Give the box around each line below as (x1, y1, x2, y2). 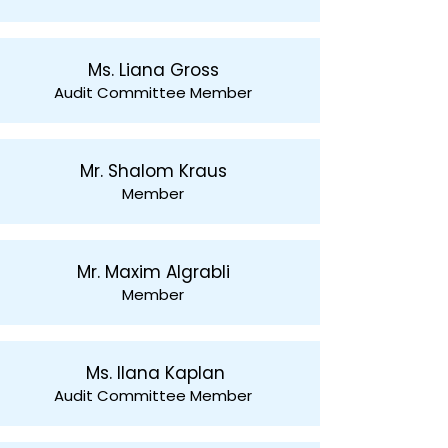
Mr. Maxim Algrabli (76, 260, 230, 284)
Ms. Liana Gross (87, 58, 219, 82)
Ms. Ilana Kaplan (81, 361, 225, 385)
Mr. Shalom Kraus (79, 159, 227, 183)
